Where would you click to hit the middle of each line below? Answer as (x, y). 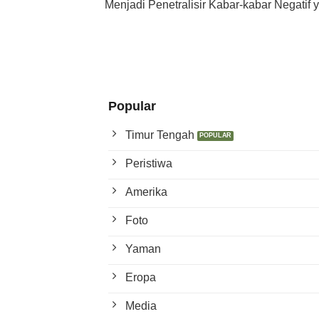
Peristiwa (149, 163)
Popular (132, 106)
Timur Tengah (160, 135)
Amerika (146, 192)
